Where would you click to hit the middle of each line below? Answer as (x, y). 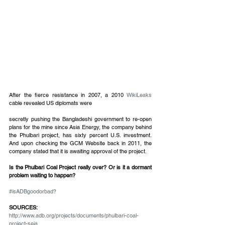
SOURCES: (23, 208)
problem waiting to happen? (42, 176)
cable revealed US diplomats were (50, 103)
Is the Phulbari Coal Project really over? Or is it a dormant (80, 167)
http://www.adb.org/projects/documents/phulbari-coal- (74, 216)
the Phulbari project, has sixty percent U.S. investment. (80, 135)
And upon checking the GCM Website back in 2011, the (80, 143)
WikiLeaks (139, 95)
